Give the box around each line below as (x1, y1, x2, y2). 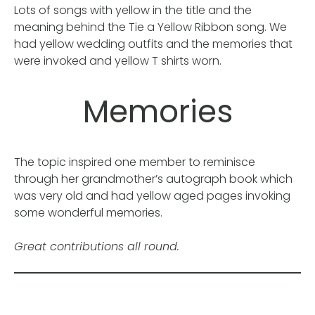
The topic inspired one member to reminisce (14, 153, 255, 170)
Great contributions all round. (14, 238, 179, 255)
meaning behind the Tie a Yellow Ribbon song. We (14, 19, 287, 36)
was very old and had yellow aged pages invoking (14, 187, 290, 204)
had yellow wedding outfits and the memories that (14, 36, 292, 53)
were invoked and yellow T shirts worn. (14, 53, 221, 70)
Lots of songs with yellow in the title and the (14, 2, 252, 19)
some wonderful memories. (14, 204, 162, 221)
